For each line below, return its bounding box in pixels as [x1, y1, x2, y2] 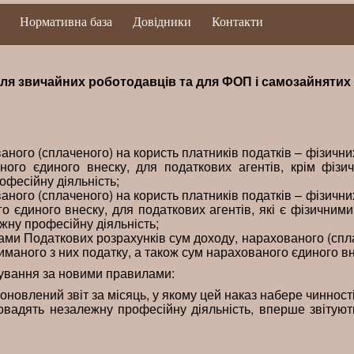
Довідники [133, 15, 191, 28]
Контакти [212, 15, 263, 28]
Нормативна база [20, 15, 112, 28]
